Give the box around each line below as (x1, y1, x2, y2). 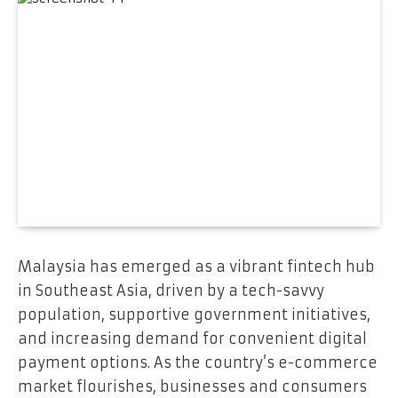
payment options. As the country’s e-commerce (18, 353, 378, 371)
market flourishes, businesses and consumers (18, 377, 367, 395)
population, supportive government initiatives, (18, 305, 370, 323)
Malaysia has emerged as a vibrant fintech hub (18, 257, 375, 275)
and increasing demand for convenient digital (18, 329, 367, 347)
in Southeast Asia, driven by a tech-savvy (18, 281, 324, 299)
